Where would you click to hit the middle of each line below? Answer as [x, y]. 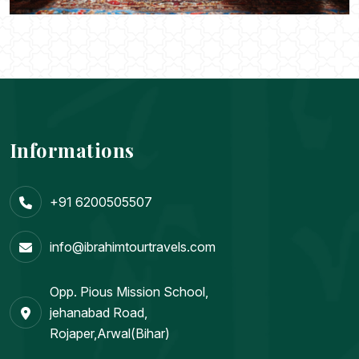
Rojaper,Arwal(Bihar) [110, 334]
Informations [72, 150]
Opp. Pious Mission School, [129, 292]
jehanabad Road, [99, 313]
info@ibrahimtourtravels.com [133, 247]
